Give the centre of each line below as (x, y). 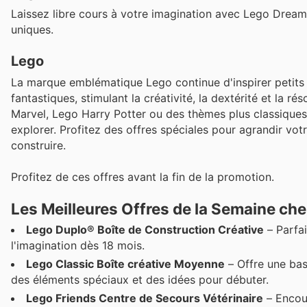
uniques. (32, 29)
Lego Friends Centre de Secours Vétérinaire (145, 298)
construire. (38, 145)
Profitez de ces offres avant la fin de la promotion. (143, 177)
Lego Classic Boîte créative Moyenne (125, 264)
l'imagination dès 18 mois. (78, 246)
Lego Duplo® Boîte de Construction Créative (145, 230)
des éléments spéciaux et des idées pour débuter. (140, 280)
